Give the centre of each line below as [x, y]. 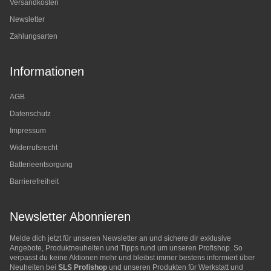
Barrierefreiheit [34, 182]
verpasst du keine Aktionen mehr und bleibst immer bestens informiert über [132, 258]
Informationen [47, 72]
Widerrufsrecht [34, 148]
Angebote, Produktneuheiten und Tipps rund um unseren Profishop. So [126, 248]
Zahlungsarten [34, 37]
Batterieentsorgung [41, 165]
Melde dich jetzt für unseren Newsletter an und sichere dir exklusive [120, 239]
